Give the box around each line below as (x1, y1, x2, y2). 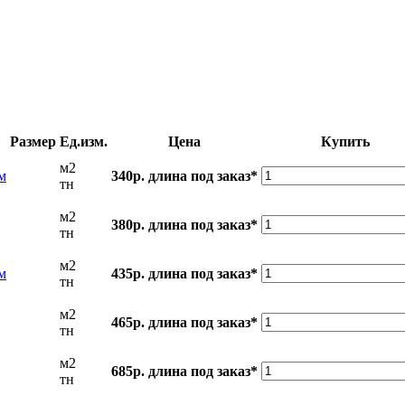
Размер (10, 134, 56, 150)
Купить (320, 134, 370, 150)
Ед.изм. (60, 134, 108, 150)
